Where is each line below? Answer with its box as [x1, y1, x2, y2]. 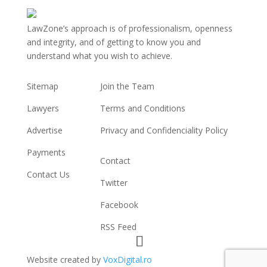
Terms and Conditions [100, 103, 185, 114]
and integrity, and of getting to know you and [26, 36, 201, 48]
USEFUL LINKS [26, 61, 100, 76]
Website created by [26, 254, 103, 266]
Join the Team [100, 80, 154, 92]
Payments [26, 147, 66, 159]
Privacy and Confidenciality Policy [100, 125, 228, 136]
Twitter [100, 177, 128, 189]
